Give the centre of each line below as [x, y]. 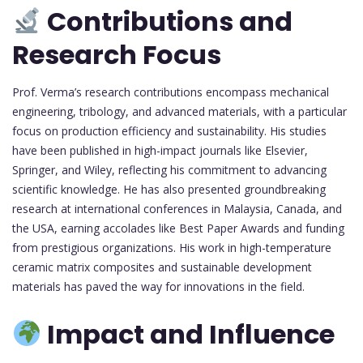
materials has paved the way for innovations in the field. [158, 286]
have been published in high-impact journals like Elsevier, [160, 150]
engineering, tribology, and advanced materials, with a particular [179, 111]
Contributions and [167, 21]
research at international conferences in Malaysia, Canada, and [177, 208]
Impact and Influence [188, 335]
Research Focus [117, 54]
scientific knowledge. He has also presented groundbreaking [169, 189]
